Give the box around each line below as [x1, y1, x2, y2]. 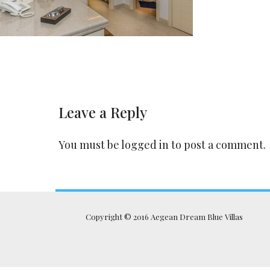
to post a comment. [169, 137, 266, 152]
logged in [121, 137, 169, 152]
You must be [58, 137, 121, 152]
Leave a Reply [58, 102, 147, 122]
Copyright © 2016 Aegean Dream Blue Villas [85, 212, 243, 222]
